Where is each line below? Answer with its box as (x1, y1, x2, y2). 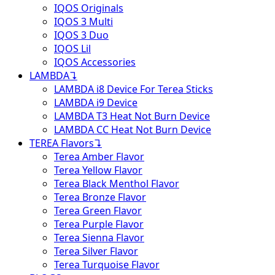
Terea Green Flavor (54, 204, 142, 217)
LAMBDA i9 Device (54, 96, 137, 109)
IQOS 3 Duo (54, 28, 109, 42)
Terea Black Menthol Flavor (54, 177, 179, 190)
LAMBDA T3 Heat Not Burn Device (54, 109, 210, 123)
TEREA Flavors (29, 136, 94, 150)
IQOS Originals (54, 1, 123, 15)
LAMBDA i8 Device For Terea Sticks (54, 82, 213, 96)
